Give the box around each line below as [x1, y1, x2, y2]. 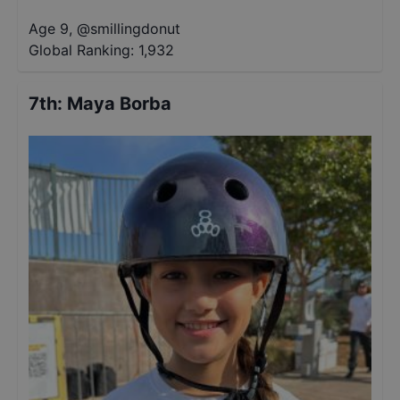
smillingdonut [90, 20, 180, 37]
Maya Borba [67, 93, 171, 114]
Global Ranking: [29, 41, 134, 59]
